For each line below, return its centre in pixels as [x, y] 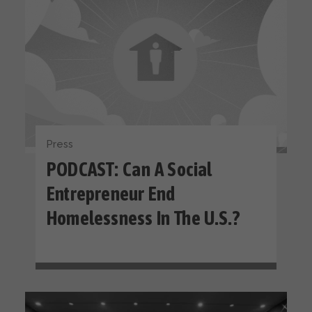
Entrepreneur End [111, 194]
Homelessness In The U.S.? [143, 219]
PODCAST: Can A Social [130, 170]
